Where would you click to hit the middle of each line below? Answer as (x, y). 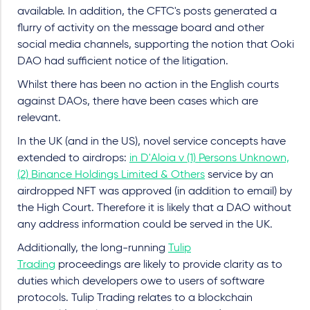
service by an (239, 175)
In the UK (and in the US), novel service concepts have (152, 142)
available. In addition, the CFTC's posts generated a (147, 11)
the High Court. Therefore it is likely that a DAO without (154, 208)
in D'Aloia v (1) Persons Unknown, (209, 158)
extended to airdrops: (73, 158)
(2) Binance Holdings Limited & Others (111, 175)
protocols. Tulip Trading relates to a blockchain (135, 298)
